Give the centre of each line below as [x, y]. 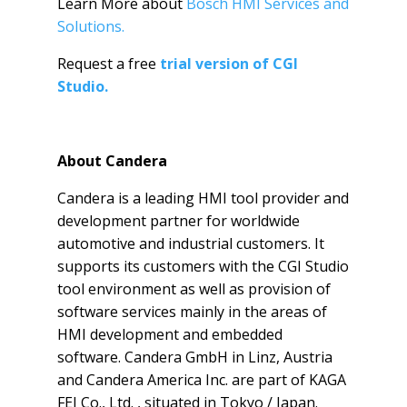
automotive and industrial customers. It [190, 243]
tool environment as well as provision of [194, 288]
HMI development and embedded [169, 334]
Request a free [108, 63]
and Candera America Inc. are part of [183, 379]
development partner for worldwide [178, 220]
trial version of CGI [228, 63]
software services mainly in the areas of [192, 311]
